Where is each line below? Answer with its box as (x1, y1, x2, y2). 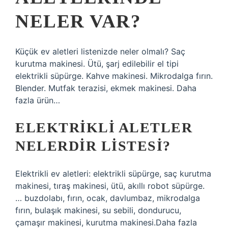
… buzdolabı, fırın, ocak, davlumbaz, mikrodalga (15, 193, 200, 203)
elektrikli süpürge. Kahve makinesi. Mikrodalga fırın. (15, 71, 213, 81)
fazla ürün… (15, 95, 60, 105)
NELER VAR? (15, 11, 141, 32)
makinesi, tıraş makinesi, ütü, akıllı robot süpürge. (15, 181, 205, 191)
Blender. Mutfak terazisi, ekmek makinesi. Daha (15, 83, 196, 93)
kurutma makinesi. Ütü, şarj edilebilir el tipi (15, 59, 179, 69)
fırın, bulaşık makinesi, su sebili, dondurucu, (15, 205, 181, 215)
